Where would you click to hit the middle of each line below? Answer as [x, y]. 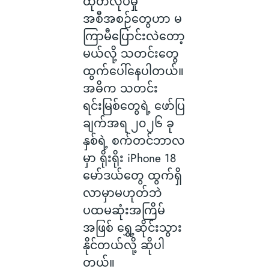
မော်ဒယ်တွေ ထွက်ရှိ [132, 176]
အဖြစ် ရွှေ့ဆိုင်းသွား [132, 228]
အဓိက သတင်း [120, 89]
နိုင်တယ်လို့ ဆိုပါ [123, 245]
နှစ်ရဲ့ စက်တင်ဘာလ [134, 141]
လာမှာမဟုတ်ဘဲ [122, 193]
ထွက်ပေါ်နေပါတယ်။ [133, 71]
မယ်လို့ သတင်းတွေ [131, 54]
